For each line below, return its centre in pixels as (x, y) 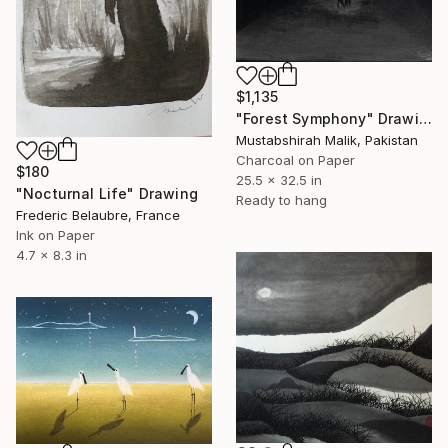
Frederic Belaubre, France (98, 215)
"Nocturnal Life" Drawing (107, 193)
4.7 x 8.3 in (51, 255)
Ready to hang (281, 200)
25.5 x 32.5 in (279, 180)
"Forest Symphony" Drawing (425, 119)
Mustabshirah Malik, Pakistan (327, 140)
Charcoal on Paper (295, 160)
